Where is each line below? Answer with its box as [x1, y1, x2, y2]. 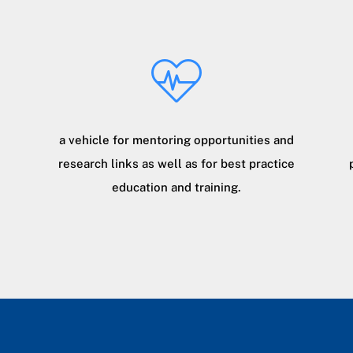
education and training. [111, 180, 241, 194]
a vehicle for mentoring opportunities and [58, 132, 294, 147]
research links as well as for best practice [58, 156, 295, 170]
